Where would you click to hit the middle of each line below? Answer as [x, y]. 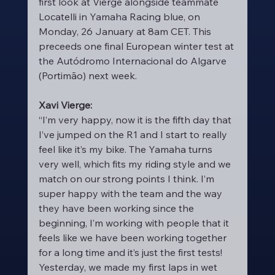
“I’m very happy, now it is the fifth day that [136, 120]
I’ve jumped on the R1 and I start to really [134, 134]
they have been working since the [117, 208]
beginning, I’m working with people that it [135, 223]
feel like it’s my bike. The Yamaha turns [126, 149]
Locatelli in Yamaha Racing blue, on [120, 17]
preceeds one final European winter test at [137, 46]
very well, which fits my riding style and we [136, 164]
